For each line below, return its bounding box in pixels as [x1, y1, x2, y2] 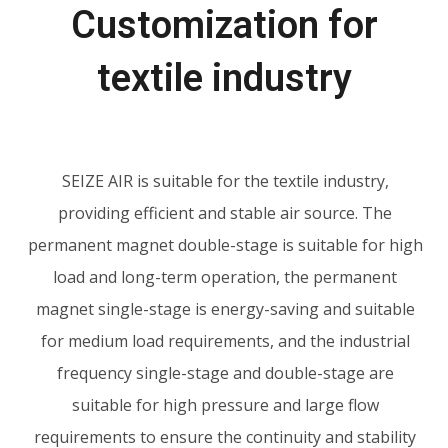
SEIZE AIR [61, 170, 133, 193]
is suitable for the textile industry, [132, 170, 389, 193]
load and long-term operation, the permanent [53, 266, 398, 289]
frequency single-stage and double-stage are [56, 362, 394, 385]
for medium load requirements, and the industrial [40, 330, 410, 353]
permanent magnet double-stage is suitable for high [27, 234, 423, 257]
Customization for [70, 3, 378, 48]
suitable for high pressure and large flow [71, 394, 379, 417]
